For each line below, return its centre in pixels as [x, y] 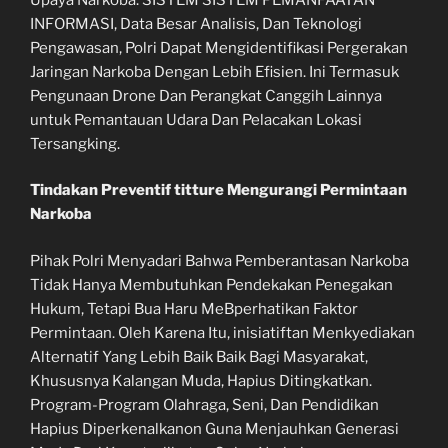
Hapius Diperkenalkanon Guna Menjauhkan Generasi [214, 428]
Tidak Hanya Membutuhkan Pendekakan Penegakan [211, 284]
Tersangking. [75, 143]
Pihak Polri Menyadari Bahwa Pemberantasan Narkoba [219, 260]
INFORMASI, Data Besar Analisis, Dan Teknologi [196, 23]
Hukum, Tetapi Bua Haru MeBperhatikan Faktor [194, 308]
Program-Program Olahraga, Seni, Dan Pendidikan [204, 404]
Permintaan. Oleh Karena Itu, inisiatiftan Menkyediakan [222, 332]
